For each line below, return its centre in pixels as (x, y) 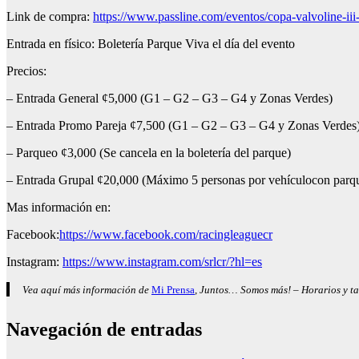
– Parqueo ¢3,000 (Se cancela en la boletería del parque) (149, 153)
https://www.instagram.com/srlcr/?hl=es (162, 262)
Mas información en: (58, 208)
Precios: (28, 71)
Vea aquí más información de (87, 290)
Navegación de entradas (104, 330)
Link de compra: (50, 17)
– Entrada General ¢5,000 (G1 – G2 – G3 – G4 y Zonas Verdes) (169, 99)
